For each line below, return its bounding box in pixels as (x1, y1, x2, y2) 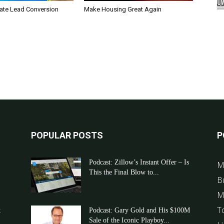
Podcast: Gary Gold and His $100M (89, 206, 190, 214)
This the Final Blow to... (89, 168, 159, 176)
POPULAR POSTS (31, 130, 103, 140)
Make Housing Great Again (84, 5, 161, 13)
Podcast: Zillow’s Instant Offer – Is (89, 158, 189, 166)
